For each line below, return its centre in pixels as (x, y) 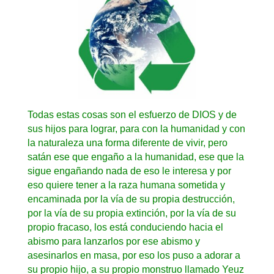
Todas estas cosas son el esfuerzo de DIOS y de (132, 114)
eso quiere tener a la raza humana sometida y (126, 185)
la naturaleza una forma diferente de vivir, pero (127, 143)
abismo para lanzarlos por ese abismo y (113, 241)
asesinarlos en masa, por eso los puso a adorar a (134, 255)
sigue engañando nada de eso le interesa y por (129, 171)
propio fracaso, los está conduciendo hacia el (125, 227)
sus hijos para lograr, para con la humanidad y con (136, 128)
